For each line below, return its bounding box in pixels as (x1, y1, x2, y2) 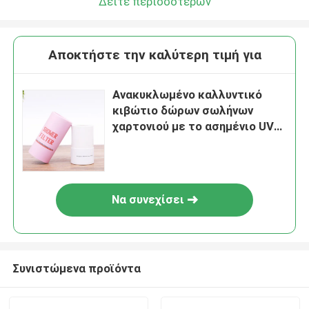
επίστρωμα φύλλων (112, 135, 224, 150)
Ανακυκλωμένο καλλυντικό (112, 88, 263, 102)
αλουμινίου (112, 151, 174, 166)
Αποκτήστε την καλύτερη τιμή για (48, 47, 261, 63)
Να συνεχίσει (111, 192, 184, 207)
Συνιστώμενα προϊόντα (12, 261, 141, 275)
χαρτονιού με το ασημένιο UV (112, 119, 275, 134)
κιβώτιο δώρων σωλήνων (112, 103, 254, 118)
